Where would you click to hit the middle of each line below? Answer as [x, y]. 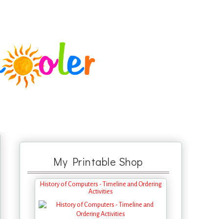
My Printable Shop [98, 162]
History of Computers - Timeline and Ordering [101, 184]
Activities [101, 192]
